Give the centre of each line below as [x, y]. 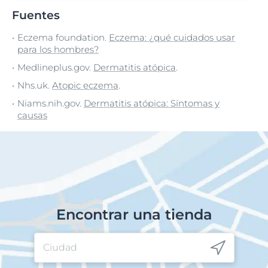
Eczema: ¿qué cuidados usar [172, 37]
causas [32, 115]
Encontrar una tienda [134, 214]
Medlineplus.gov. [55, 67]
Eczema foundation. [63, 37]
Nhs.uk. [35, 85]
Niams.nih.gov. [51, 103]
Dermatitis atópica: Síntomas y [152, 103]
